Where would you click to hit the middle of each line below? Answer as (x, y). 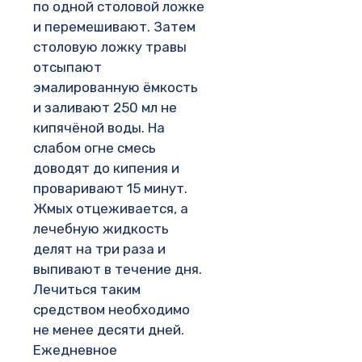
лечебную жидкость (101, 228)
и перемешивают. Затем (114, 26)
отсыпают (67, 67)
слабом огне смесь (95, 147)
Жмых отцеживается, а (111, 208)
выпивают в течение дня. (118, 269)
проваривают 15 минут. (110, 188)
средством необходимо (112, 309)
